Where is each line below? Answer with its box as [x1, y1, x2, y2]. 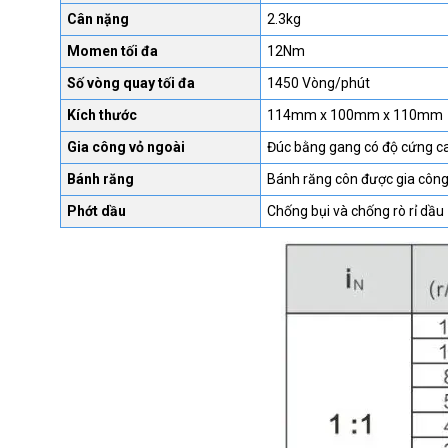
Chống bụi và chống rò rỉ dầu [266, 203, 444, 220]
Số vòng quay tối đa [66, 75, 195, 92]
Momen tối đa [66, 43, 158, 60]
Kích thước [66, 107, 137, 124]
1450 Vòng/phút [266, 75, 370, 92]
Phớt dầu [66, 203, 126, 220]
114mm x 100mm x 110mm [266, 107, 443, 124]
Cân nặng [66, 11, 129, 28]
